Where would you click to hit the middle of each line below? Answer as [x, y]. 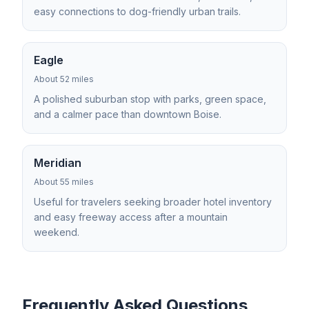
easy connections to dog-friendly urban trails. [137, 11]
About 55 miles [64, 182]
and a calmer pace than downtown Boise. [128, 114]
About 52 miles [64, 79]
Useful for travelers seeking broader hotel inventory [153, 202]
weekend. [57, 232]
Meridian [58, 163]
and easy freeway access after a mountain [131, 217]
